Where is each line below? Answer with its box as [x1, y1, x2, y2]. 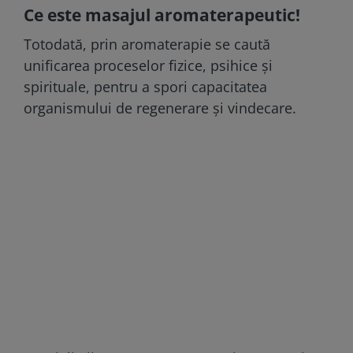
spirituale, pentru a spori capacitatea [24, 76, 267, 96]
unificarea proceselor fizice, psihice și [24, 55, 273, 75]
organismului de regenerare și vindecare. [24, 98, 296, 117]
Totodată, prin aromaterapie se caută [24, 34, 270, 54]
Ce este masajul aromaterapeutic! [24, 3, 300, 26]
